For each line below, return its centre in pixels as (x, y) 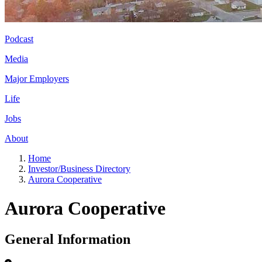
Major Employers (37, 79)
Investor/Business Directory (79, 169)
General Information (68, 239)
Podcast (19, 39)
